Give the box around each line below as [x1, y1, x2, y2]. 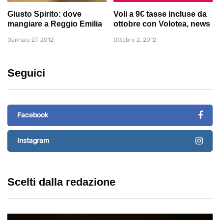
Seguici [7, 67, 45, 80]
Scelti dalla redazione [7, 176, 115, 189]
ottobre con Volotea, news [113, 20, 210, 28]
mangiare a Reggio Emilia [7, 20, 102, 28]
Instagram [17, 137, 49, 145]
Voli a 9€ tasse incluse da [113, 10, 207, 19]
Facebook [17, 111, 48, 120]
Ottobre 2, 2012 [113, 36, 156, 44]
